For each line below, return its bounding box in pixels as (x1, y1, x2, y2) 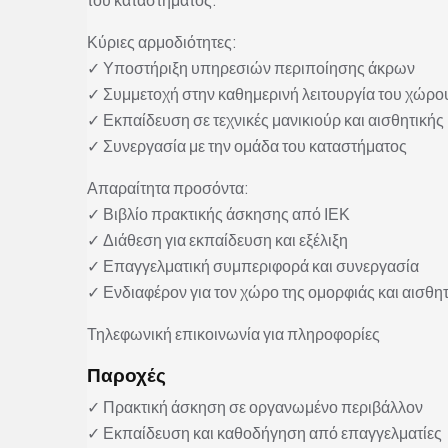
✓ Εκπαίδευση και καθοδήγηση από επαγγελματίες (87, 422, 442, 444)
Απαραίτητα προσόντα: (87, 177, 249, 199)
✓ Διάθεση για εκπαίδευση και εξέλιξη (87, 229, 348, 251)
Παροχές (87, 362, 166, 387)
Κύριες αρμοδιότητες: (87, 31, 237, 53)
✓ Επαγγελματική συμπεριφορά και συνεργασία (87, 255, 419, 277)
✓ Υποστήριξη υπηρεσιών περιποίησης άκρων (87, 57, 415, 79)
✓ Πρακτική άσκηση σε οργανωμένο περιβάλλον (87, 396, 423, 418)
